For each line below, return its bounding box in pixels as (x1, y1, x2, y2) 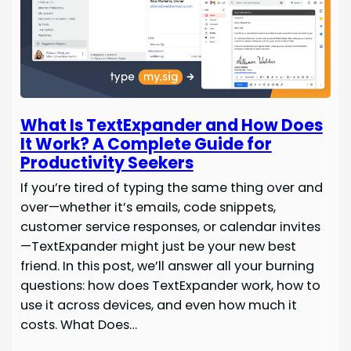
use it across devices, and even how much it (20, 296, 297, 315)
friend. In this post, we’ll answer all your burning (20, 257, 314, 276)
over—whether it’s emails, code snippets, (20, 198, 276, 217)
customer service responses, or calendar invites (20, 218, 320, 237)
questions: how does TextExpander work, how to (20, 277, 320, 295)
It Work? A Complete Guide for (20, 132, 272, 156)
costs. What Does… (20, 316, 137, 335)
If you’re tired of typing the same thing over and (20, 179, 323, 197)
